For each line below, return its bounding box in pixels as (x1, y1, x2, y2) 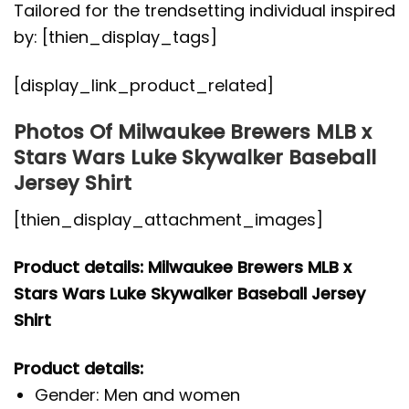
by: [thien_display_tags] (14, 26, 217, 49)
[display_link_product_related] (14, 73, 274, 97)
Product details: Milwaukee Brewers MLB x (14, 256, 351, 279)
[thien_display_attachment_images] (14, 207, 323, 231)
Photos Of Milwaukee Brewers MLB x (14, 118, 372, 147)
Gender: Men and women (35, 383, 241, 406)
